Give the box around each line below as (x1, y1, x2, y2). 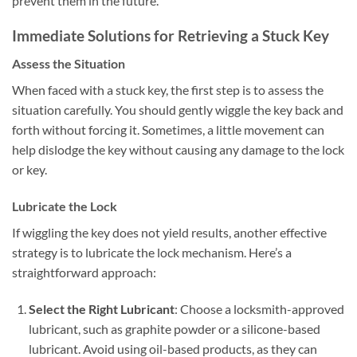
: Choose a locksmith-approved (174, 300, 344, 316)
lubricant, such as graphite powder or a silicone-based (28, 320, 320, 336)
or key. (12, 161, 47, 177)
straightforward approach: (12, 264, 156, 280)
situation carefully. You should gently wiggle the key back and (12, 101, 343, 117)
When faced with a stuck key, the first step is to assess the (12, 81, 324, 97)
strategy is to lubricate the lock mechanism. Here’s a (12, 244, 292, 260)
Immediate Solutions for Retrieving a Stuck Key (12, 26, 329, 45)
